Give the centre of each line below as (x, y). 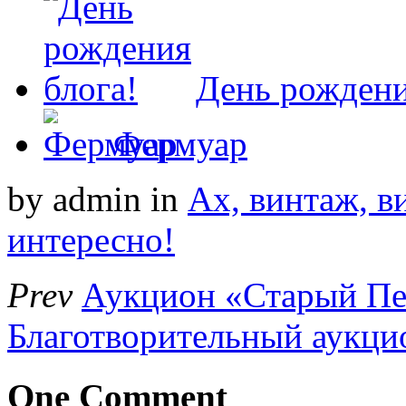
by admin (74, 199)
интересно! (91, 240)
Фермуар (180, 144)
